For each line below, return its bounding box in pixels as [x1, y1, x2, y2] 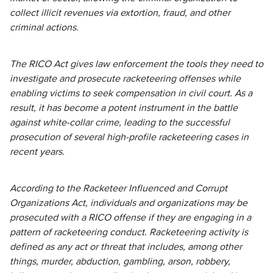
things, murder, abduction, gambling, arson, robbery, [10, 257, 230, 266]
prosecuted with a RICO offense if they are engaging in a [10, 213, 251, 222]
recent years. [10, 147, 65, 157]
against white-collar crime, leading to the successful [10, 118, 230, 127]
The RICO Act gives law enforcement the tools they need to [10, 59, 263, 69]
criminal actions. [10, 23, 79, 32]
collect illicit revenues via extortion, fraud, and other [10, 8, 230, 18]
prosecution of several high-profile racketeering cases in [10, 132, 249, 142]
